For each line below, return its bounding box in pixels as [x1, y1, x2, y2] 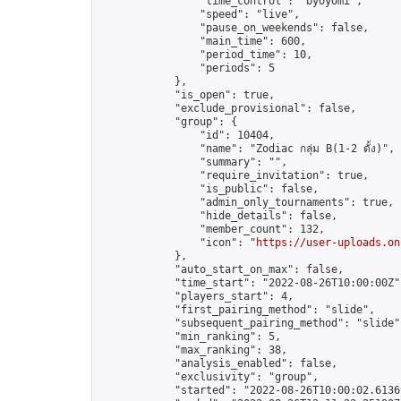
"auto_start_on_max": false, [99, 263, 344, 276]
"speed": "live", [99, 8, 300, 21]
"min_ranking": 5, [99, 330, 281, 343]
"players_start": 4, [99, 290, 294, 303]
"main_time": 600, [99, 35, 306, 47]
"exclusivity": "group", [99, 371, 319, 383]
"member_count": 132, [99, 223, 325, 235]
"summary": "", [99, 156, 287, 168]
